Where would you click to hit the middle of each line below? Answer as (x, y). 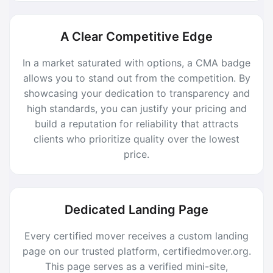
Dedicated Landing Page (136, 210)
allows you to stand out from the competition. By (136, 78)
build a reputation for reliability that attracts (136, 124)
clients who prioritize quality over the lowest (136, 139)
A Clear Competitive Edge (136, 37)
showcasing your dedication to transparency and (136, 93)
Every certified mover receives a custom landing (136, 236)
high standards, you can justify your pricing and (136, 108)
